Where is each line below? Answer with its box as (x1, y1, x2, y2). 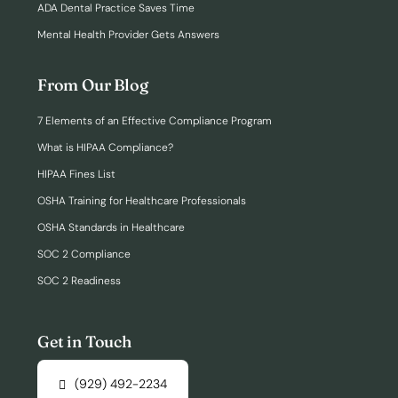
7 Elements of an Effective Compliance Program (37, 114, 272, 129)
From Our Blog (37, 75, 148, 96)
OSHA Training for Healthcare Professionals (37, 194, 246, 209)
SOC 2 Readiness (37, 274, 121, 289)
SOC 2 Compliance (37, 247, 131, 262)
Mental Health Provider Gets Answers (37, 28, 219, 43)
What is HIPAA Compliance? (37, 140, 173, 155)
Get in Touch (37, 331, 131, 353)
